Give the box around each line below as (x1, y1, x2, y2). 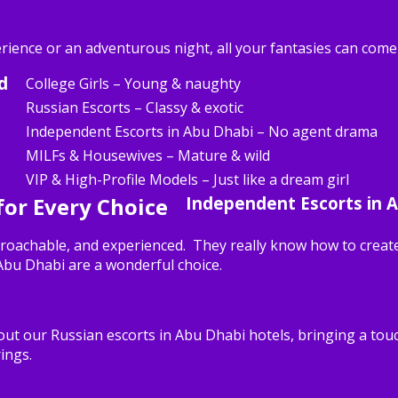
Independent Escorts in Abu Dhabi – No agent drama (26, 121, 378, 141)
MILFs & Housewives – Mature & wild (26, 145, 270, 165)
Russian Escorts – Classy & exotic (26, 97, 243, 117)
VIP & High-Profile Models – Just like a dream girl (26, 169, 349, 189)
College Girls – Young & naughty (26, 73, 241, 93)
